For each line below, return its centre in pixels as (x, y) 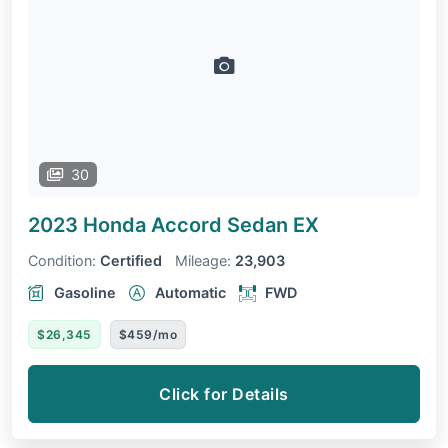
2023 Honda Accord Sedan (160, 224)
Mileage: (203, 260)
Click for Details (224, 393)
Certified (131, 260)
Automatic (190, 292)
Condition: (62, 260)
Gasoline (85, 292)
